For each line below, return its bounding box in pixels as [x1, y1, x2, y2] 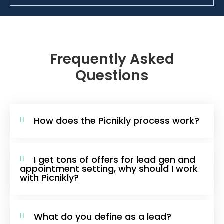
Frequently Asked [49, 49, 174, 69]
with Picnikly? [20, 171, 79, 184]
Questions [75, 66, 148, 86]
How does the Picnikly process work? [33, 114, 199, 127]
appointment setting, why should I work [20, 162, 198, 175]
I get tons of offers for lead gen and [33, 153, 195, 166]
